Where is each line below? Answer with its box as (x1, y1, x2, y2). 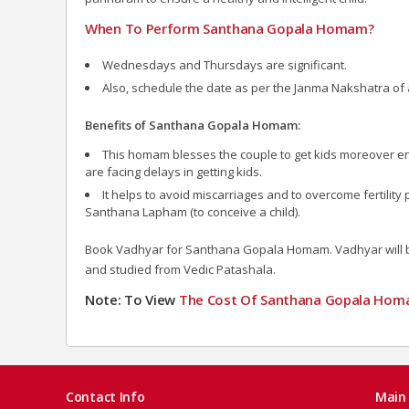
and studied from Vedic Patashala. (85, 260, 276, 278)
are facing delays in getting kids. (85, 163, 262, 180)
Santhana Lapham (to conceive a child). (85, 203, 300, 220)
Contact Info (66, 387, 145, 405)
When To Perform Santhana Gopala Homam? (85, 18, 374, 37)
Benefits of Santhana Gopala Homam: (85, 116, 300, 133)
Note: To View (85, 289, 179, 309)
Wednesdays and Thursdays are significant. (102, 56, 347, 73)
